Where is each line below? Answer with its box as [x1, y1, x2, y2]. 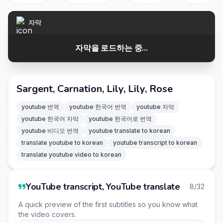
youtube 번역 [21, 103, 59, 111]
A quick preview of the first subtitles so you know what [18, 200, 198, 209]
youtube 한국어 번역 [69, 103, 126, 111]
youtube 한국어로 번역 [89, 115, 152, 122]
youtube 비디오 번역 [21, 127, 79, 134]
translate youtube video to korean [21, 151, 121, 158]
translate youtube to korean [21, 139, 103, 146]
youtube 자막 [136, 103, 174, 111]
